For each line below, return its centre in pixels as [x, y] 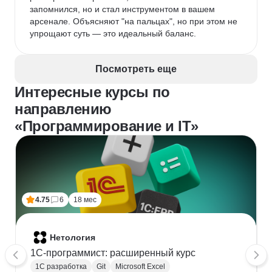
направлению [63, 109]
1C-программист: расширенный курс [113, 253]
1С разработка [61, 267]
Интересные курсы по [92, 92]
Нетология [73, 237]
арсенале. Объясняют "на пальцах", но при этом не [135, 21]
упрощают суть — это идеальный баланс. [113, 33]
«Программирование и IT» [107, 126]
